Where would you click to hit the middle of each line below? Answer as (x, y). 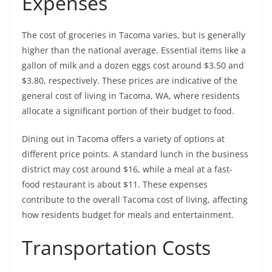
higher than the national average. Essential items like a (134, 50)
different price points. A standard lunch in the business (135, 154)
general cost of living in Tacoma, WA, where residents (131, 96)
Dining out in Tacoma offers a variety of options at (123, 139)
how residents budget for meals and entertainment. (128, 215)
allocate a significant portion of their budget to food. (128, 111)
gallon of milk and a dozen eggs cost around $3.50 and (133, 66)
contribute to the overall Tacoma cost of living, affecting (135, 200)
